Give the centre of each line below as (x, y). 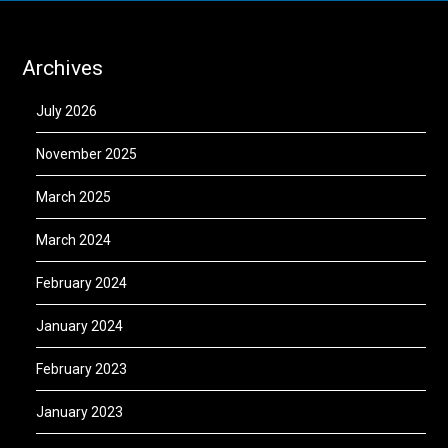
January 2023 (80, 412)
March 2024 (74, 240)
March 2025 (74, 197)
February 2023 (82, 369)
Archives (63, 68)
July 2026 (67, 111)
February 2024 (82, 283)
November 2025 (87, 154)
